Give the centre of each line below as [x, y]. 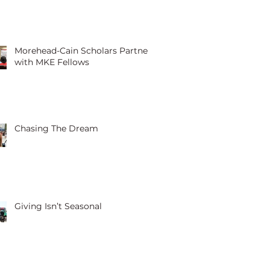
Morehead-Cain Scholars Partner [83, 51]
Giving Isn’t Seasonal [58, 206]
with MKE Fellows [52, 62]
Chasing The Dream [56, 128]
